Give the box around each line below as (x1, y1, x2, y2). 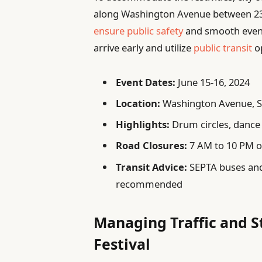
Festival (94, 234, 151, 254)
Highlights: (116, 118, 170, 132)
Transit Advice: (116, 160, 188, 174)
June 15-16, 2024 (175, 75, 250, 89)
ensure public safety (94, 24, 184, 38)
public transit (194, 41, 253, 55)
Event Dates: (116, 75, 176, 89)
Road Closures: (116, 139, 188, 153)
